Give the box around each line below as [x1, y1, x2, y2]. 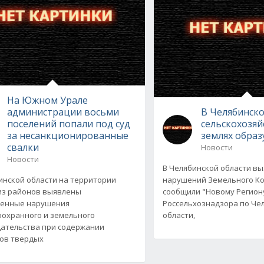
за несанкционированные [6, 128, 128, 142]
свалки [6, 140, 39, 154]
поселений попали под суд [6, 117, 130, 130]
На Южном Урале [6, 93, 88, 107]
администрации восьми [6, 105, 119, 118]
